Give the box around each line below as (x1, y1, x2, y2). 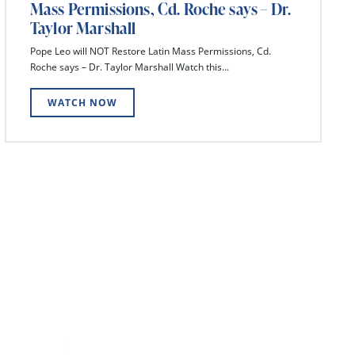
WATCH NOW (47, 95, 118, 109)
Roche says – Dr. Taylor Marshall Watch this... (30, 60, 229, 74)
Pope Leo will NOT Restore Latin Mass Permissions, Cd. (30, 44, 271, 59)
